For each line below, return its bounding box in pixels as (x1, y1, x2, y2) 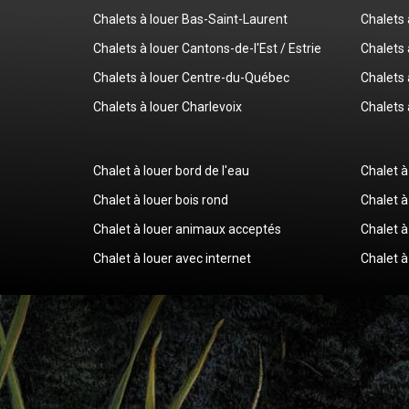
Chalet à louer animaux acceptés (93, 221, 281, 236)
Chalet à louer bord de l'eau (93, 163, 249, 178)
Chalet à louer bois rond (93, 192, 228, 207)
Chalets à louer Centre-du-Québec (93, 69, 289, 85)
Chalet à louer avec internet (93, 250, 251, 266)
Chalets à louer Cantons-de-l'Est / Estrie (93, 40, 321, 56)
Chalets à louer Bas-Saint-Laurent (93, 11, 288, 26)
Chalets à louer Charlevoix (93, 99, 242, 114)
